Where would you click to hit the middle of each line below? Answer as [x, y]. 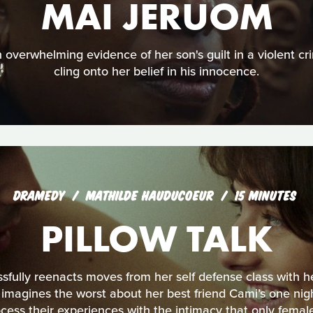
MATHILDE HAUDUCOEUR [152, 195]
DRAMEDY [39, 195]
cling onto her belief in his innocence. [156, 71]
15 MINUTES [265, 195]
